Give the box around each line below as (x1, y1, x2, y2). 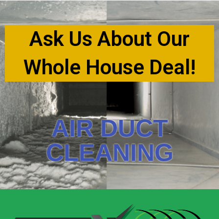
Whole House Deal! (23, 55, 196, 80)
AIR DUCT (51, 114, 168, 142)
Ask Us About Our (29, 27, 190, 51)
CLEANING (45, 139, 174, 167)
